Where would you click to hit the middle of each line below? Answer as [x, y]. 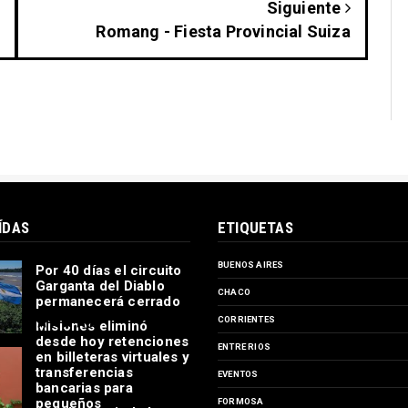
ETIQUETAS [255, 228]
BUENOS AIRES [251, 265]
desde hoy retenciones [112, 342]
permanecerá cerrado [108, 302]
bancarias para [84, 388]
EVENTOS [238, 374]
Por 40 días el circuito [109, 271]
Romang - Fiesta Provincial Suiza [223, 32]
